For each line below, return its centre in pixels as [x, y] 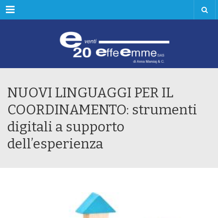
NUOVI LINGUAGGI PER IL [90, 93]
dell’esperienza [55, 144]
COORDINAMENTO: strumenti [102, 110]
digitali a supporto [66, 127]
